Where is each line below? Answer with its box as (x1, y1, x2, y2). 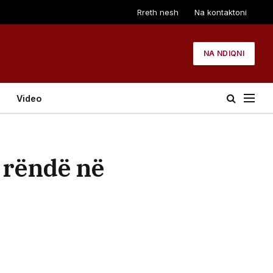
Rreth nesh (137, 7, 179, 17)
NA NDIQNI (203, 49, 244, 58)
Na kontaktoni (194, 7, 247, 17)
